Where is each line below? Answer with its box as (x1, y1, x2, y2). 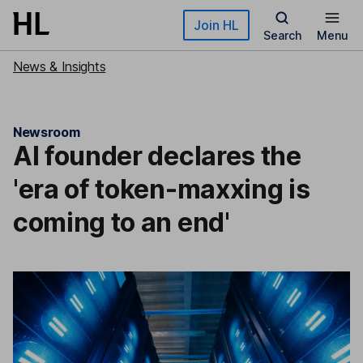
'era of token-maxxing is (13, 173, 310, 205)
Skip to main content (13, 13, 130, 27)
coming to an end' (13, 207, 230, 238)
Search (263, 28, 301, 42)
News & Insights (13, 58, 106, 75)
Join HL (194, 17, 239, 33)
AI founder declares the (13, 140, 301, 172)
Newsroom (13, 124, 80, 140)
